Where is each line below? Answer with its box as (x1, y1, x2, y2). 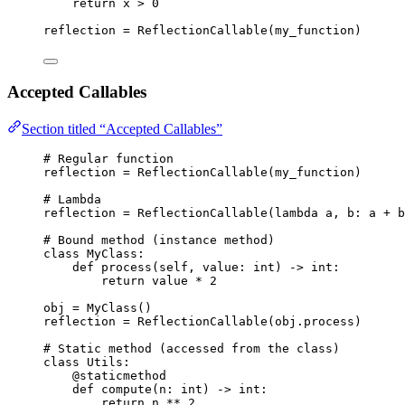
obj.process (275, 314, 354, 328)
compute (101, 381, 152, 396)
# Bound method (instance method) (43, 232, 275, 247)
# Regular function (43, 151, 174, 165)
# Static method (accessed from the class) (43, 341, 340, 355)
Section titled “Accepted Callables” (22, 120, 222, 137)
